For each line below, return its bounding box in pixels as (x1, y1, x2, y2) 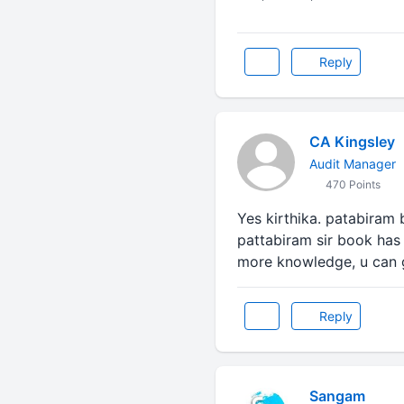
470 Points (322, 178, 381, 191)
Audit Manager (308, 156, 396, 171)
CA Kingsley (308, 133, 395, 151)
